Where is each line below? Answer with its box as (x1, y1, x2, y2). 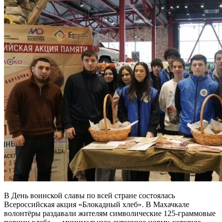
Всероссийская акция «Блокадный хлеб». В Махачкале (4, 200, 189, 209)
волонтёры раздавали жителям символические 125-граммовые (4, 209, 216, 218)
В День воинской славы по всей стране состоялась (4, 191, 175, 200)
